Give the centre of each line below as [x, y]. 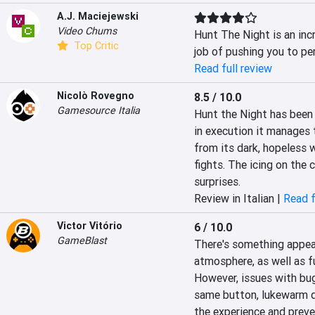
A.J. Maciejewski [98, 16]
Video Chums [87, 31]
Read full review [233, 68]
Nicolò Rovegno [96, 96]
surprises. [217, 181]
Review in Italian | [238, 198]
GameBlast [82, 240]
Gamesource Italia [98, 110]
